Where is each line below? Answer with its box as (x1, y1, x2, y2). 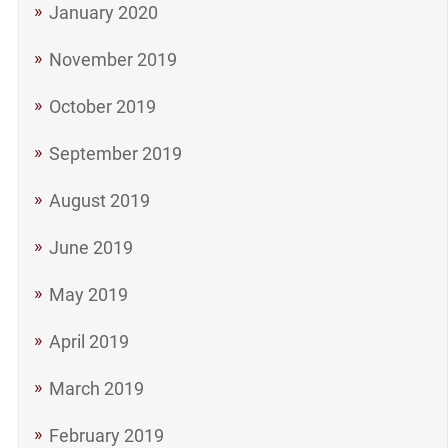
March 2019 (48, 378, 144, 399)
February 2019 (48, 425, 164, 446)
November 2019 (48, 49, 177, 70)
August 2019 (48, 190, 150, 211)
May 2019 (48, 284, 128, 305)
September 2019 (48, 143, 182, 164)
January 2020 (48, 2, 158, 23)
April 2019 (48, 331, 129, 352)
